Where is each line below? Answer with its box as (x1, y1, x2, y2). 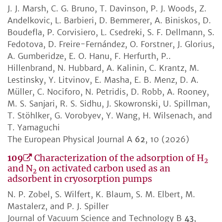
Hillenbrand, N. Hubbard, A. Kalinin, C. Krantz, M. (7, 63, 199, 73)
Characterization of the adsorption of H (34, 153, 204, 164)
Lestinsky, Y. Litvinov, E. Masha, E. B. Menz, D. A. (7, 75, 199, 85)
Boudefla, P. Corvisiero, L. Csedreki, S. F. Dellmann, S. (7, 27, 215, 38)
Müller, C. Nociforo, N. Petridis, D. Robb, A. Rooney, (7, 87, 209, 97)
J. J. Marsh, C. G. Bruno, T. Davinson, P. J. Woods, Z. (7, 3, 207, 14)
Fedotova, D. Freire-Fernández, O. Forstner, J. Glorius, (7, 39, 215, 50)
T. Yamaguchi (7, 122, 60, 133)
